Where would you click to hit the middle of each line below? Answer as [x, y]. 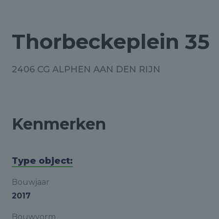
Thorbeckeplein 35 [111, 42]
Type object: [42, 161]
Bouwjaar [31, 182]
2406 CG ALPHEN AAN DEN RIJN [86, 69]
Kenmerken [59, 124]
